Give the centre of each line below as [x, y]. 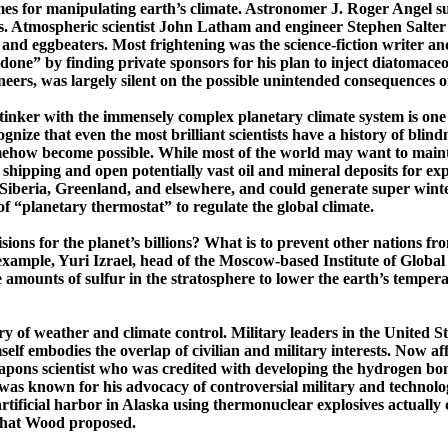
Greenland [91, 189]
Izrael [112, 261]
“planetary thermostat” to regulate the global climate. [194, 207]
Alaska [145, 405]
